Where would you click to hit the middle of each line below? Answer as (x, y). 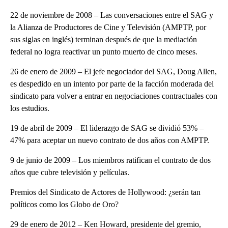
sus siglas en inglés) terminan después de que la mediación (104, 39)
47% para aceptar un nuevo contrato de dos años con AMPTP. (110, 140)
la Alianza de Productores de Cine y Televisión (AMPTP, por (108, 27)
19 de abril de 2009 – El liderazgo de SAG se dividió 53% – (107, 128)
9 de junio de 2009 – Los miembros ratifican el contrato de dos (110, 160)
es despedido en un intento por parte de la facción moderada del (112, 83)
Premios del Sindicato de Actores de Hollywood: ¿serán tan (105, 192)
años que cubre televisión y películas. (70, 172)
